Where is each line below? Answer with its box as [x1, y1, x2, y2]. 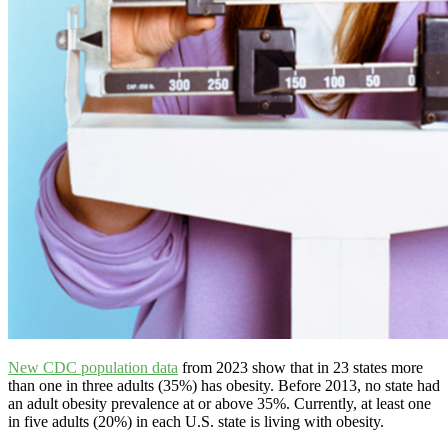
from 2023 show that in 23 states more [178, 358, 423, 376]
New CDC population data [8, 358, 178, 376]
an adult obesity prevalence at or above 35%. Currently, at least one [8, 394, 431, 412]
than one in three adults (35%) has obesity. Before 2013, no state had [8, 376, 440, 394]
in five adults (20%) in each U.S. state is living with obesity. [8, 412, 384, 430]
